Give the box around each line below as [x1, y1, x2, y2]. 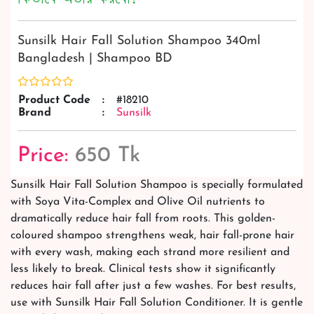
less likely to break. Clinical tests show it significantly [11, 263, 275, 275]
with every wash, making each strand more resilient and [11, 246, 289, 258]
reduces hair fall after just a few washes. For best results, [11, 280, 296, 292]
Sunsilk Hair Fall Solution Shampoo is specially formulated [11, 179, 303, 191]
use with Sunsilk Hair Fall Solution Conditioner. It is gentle [11, 296, 303, 308]
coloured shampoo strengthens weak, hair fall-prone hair [11, 229, 294, 241]
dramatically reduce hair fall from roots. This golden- [11, 212, 275, 224]
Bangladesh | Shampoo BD [18, 51, 172, 65]
